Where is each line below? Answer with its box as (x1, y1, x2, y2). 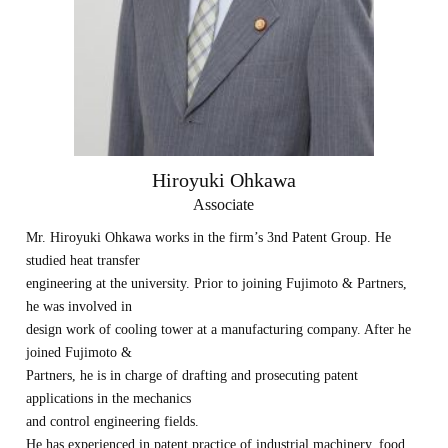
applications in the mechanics (26, 391, 192, 406)
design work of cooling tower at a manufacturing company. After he (26, 322, 412, 337)
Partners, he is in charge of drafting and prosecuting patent (26, 368, 359, 383)
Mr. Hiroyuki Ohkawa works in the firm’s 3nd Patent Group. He (26, 230, 392, 245)
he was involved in (26, 299, 133, 314)
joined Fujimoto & (26, 345, 133, 360)
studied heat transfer (26, 253, 141, 268)
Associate (193, 196, 255, 213)
